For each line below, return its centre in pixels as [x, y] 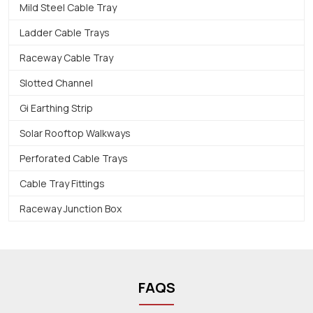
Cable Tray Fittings [62, 183]
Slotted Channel [56, 82]
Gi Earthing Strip [56, 108]
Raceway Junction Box [71, 208]
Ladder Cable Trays [65, 32]
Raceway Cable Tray [66, 57]
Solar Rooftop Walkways [75, 133]
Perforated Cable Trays [74, 158]
